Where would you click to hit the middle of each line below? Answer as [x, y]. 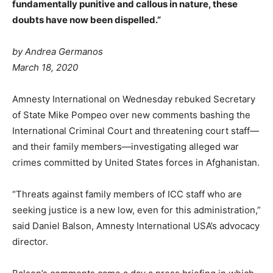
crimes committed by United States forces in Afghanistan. [136, 162]
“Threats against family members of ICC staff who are [127, 194]
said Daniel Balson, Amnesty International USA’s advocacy [136, 225]
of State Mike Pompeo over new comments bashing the [131, 115]
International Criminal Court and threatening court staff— [136, 130]
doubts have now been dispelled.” [87, 19]
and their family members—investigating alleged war [126, 146]
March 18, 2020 [45, 67]
